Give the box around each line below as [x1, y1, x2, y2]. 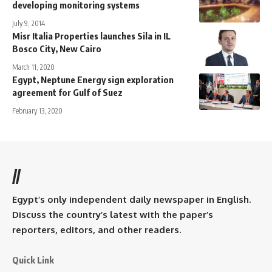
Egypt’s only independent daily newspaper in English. [12, 194, 251, 206]
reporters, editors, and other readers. [12, 224, 181, 236]
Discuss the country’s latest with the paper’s [12, 209, 213, 221]
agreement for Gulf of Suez [12, 87, 123, 98]
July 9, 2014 [12, 19, 45, 29]
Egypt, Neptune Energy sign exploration [12, 74, 174, 86]
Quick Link [12, 254, 54, 266]
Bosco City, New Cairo [12, 43, 101, 55]
